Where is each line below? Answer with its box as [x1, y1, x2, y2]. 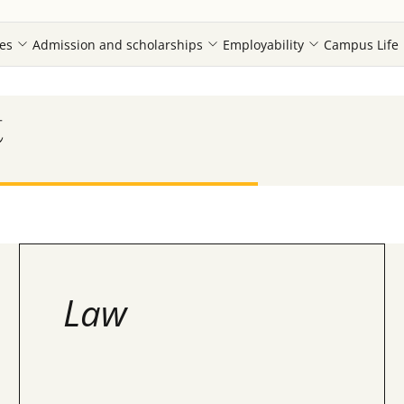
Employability [223, 35, 304, 53]
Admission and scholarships [32, 35, 203, 53]
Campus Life [324, 35, 399, 53]
